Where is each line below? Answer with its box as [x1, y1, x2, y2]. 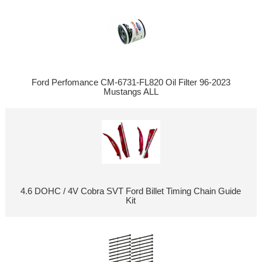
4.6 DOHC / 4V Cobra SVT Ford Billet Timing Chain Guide [20, 186, 242, 196]
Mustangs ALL [103, 87, 158, 96]
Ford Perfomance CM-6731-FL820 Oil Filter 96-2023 [31, 77, 230, 87]
